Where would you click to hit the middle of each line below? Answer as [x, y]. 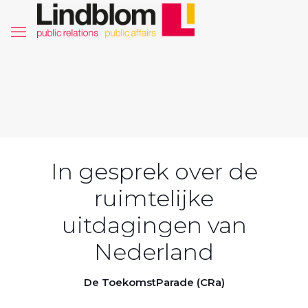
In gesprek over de [154, 171]
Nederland [154, 252]
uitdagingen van [154, 225]
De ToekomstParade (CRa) [154, 282]
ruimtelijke [154, 198]
